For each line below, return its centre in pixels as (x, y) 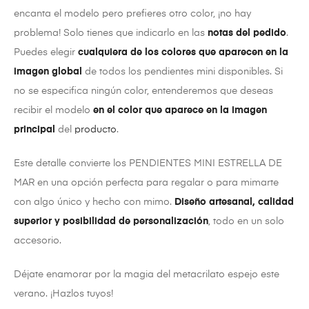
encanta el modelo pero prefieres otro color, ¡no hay (132, 13)
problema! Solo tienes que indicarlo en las (111, 33)
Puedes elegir (46, 52)
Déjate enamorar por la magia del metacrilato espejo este (147, 274)
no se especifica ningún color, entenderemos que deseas (143, 91)
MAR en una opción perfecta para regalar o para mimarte (146, 182)
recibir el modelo (53, 110)
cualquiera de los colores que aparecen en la (183, 52)
